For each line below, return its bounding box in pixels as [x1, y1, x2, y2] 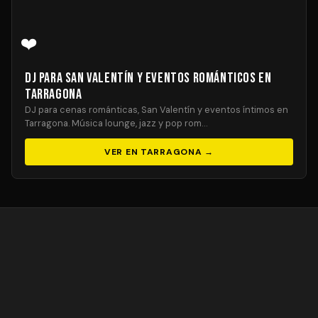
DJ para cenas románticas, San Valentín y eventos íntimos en [25, 104, 288, 116]
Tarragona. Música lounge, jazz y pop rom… [25, 117, 207, 129]
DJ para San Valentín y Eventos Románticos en [25, 70, 272, 87]
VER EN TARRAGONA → [104, 146, 214, 158]
